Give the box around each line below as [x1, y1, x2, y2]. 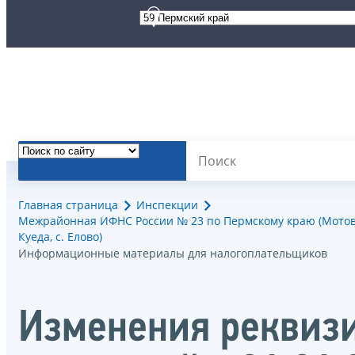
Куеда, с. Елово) [18, 229, 102, 245]
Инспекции [136, 197, 198, 213]
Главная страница [18, 197, 118, 213]
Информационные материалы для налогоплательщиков [18, 246, 327, 261]
